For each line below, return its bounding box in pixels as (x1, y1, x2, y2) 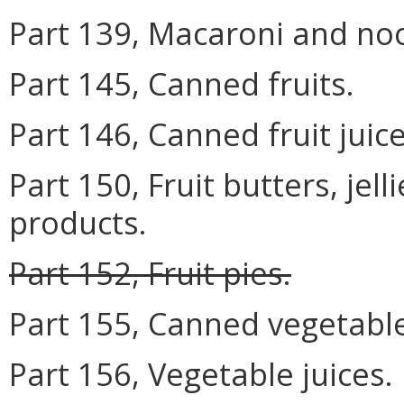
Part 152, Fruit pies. (9, 251, 291, 294)
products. (9, 200, 147, 243)
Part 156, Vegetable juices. (9, 352, 393, 395)
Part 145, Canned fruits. (9, 61, 354, 105)
